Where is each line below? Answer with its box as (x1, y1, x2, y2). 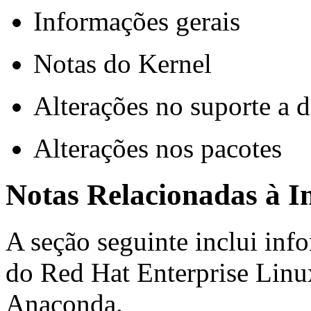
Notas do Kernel (33, 49, 212, 79)
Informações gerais (33, 6, 240, 37)
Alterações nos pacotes (33, 133, 282, 164)
